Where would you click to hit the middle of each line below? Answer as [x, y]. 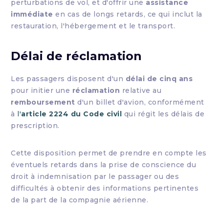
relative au [141, 90]
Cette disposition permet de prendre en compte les [109, 153]
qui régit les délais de [163, 114]
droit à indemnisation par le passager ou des [95, 176]
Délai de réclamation [77, 56]
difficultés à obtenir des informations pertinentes [105, 188]
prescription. [35, 126]
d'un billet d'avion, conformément [140, 102]
